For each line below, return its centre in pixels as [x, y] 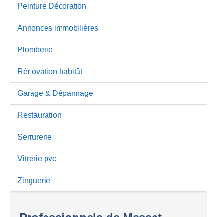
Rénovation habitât [50, 71]
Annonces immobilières [58, 28]
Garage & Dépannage [55, 93]
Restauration [39, 115]
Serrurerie [35, 137]
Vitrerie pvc [37, 158]
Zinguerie [34, 180]
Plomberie [35, 49]
